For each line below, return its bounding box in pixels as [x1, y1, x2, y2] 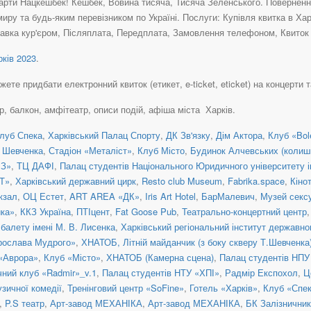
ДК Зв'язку [166, 128, 210, 142]
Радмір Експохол [225, 265, 298, 279]
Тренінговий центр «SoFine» [67, 280, 184, 294]
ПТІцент [76, 204, 110, 218]
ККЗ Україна [20, 204, 71, 218]
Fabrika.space [228, 174, 285, 187]
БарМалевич [201, 189, 255, 203]
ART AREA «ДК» [69, 189, 140, 203]
